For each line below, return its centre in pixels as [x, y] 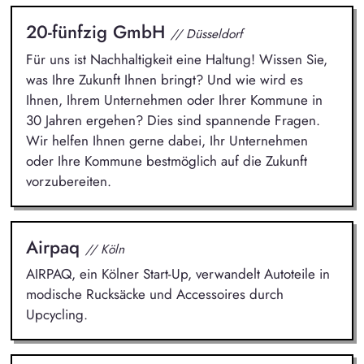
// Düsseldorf [206, 34]
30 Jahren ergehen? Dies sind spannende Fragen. [173, 120]
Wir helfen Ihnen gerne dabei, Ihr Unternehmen [167, 140]
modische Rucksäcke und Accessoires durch [154, 295]
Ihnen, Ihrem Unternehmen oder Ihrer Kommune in [174, 100]
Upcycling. [56, 315]
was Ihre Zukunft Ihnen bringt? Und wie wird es [164, 79]
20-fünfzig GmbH [98, 32]
